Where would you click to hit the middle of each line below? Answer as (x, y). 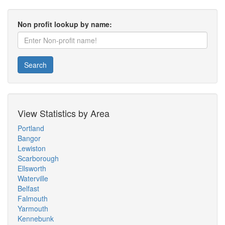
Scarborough (38, 158)
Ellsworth (32, 168)
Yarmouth (33, 208)
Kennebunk (36, 218)
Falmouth (33, 198)
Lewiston (32, 148)
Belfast (28, 188)
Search (35, 65)
